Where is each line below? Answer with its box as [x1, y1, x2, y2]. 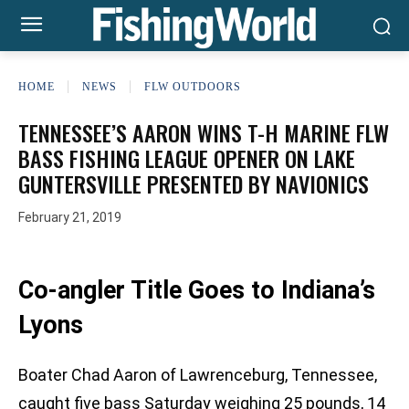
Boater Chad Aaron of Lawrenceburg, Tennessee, [18, 365, 377, 385]
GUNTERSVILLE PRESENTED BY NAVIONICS [18, 167, 369, 200]
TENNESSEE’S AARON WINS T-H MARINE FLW [18, 116, 389, 149]
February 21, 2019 [18, 210, 121, 225]
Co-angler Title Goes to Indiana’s [18, 276, 375, 306]
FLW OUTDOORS [144, 79, 241, 93]
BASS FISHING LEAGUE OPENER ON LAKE [18, 142, 355, 174]
